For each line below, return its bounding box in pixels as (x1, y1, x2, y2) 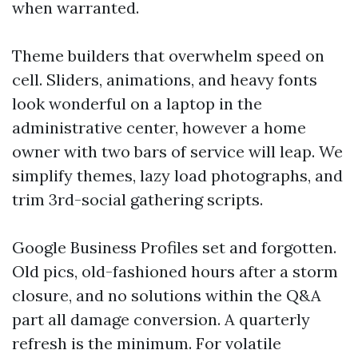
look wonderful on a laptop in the (12, 93, 262, 113)
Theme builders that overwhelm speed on (12, 46, 324, 66)
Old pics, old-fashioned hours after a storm (12, 261, 338, 281)
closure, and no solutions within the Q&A (12, 285, 321, 305)
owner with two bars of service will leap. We (12, 141, 343, 161)
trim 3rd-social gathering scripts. (12, 189, 263, 209)
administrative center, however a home (12, 117, 306, 137)
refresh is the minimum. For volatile (12, 333, 281, 353)
